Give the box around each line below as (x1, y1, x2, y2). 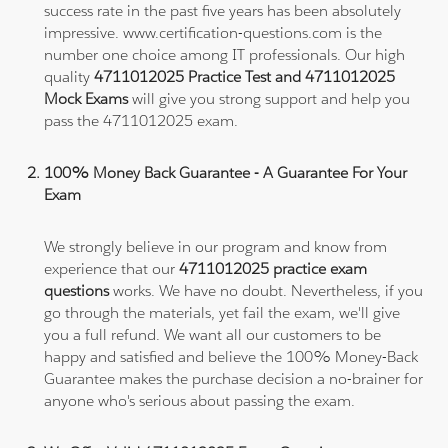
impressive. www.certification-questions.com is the (44, 22, 383, 42)
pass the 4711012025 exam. (44, 110, 239, 130)
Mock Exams (44, 88, 129, 108)
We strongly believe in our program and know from (44, 236, 388, 256)
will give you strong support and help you (128, 88, 411, 108)
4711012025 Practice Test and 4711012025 (94, 66, 396, 86)
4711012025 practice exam (179, 258, 368, 278)
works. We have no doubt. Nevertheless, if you (109, 280, 424, 300)
